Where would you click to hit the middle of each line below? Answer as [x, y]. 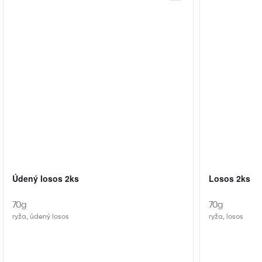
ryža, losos [226, 217]
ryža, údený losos [41, 217]
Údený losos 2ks [46, 179]
